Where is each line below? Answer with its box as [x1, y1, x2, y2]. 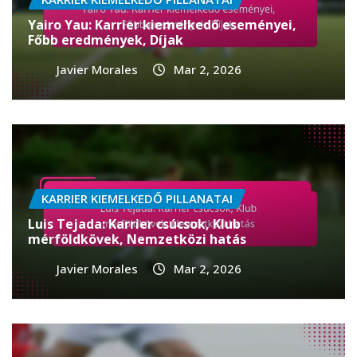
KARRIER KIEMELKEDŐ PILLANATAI [41, 190, 233, 207]
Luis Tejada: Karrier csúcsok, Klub [28, 215, 241, 233]
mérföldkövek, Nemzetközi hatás [28, 230, 246, 249]
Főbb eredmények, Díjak [28, 31, 183, 49]
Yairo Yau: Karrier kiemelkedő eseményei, [28, 16, 296, 34]
